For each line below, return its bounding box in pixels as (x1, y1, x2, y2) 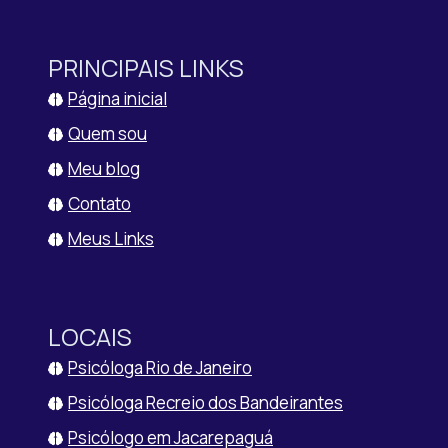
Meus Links (68, 227, 154, 250)
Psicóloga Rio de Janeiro (68, 356, 252, 379)
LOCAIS (48, 320, 132, 353)
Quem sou (68, 122, 147, 145)
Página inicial (68, 87, 167, 110)
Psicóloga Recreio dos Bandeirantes (68, 391, 343, 414)
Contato (68, 192, 131, 215)
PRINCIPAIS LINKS (48, 51, 244, 84)
